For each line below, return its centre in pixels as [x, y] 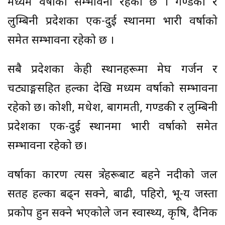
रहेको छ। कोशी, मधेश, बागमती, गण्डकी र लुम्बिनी [113, 108]
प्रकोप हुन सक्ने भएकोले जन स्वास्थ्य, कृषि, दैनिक [113, 214]
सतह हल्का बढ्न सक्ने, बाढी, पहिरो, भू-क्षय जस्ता [113, 195]
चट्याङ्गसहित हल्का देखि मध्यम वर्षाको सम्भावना [113, 89]
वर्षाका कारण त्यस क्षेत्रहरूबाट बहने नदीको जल [113, 176]
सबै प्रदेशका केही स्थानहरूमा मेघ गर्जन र [113, 70]
